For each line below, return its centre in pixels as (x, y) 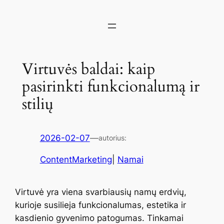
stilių (37, 104)
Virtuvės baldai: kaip (88, 69)
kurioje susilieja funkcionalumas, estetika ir (101, 205)
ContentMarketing (76, 160)
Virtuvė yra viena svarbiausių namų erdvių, (101, 192)
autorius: (112, 138)
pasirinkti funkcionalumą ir (110, 86)
